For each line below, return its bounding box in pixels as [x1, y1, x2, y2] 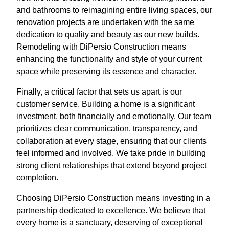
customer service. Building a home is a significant [16, 99, 195, 108]
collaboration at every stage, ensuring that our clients [16, 136, 207, 145]
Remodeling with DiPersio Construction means [16, 42, 186, 51]
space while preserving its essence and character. [16, 66, 196, 76]
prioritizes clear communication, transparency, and [16, 124, 197, 133]
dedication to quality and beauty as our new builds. [16, 30, 199, 39]
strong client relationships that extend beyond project [16, 161, 207, 170]
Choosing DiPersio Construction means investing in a [16, 193, 210, 202]
